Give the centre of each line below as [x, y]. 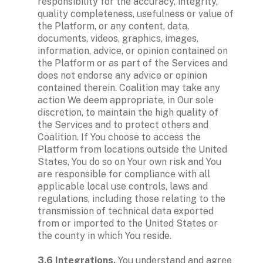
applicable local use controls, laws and [123, 186]
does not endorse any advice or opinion [122, 75]
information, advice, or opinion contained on [133, 50]
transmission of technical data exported [126, 211]
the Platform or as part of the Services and [133, 63]
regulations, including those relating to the [131, 198]
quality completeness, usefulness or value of [136, 14]
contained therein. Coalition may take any [129, 87]
